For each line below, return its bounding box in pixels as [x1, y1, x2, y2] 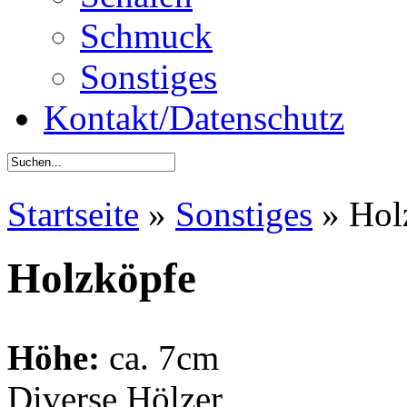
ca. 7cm [100, 337, 219, 377]
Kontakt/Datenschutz [44, 98, 344, 137]
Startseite [7, 194, 139, 233]
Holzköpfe [7, 254, 196, 303]
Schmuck [80, 16, 213, 55]
